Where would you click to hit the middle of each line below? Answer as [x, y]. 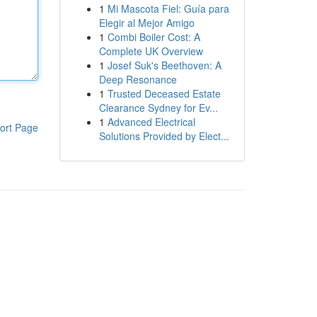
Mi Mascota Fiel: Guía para [168, 8]
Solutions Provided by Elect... [164, 136]
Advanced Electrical [151, 122]
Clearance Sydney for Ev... [158, 108]
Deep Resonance [138, 79]
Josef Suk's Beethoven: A [164, 65]
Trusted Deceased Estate [164, 93]
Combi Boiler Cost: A [154, 37]
